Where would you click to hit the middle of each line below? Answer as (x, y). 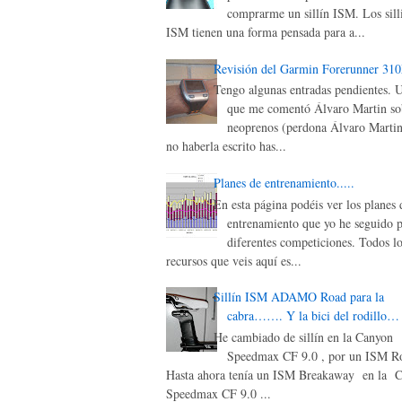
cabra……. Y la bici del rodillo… (313, 316)
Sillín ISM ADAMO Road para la (298, 297)
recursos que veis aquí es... (234, 260)
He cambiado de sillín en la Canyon (303, 337)
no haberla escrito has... (226, 146)
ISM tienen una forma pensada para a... (266, 31)
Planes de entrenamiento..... (284, 182)
